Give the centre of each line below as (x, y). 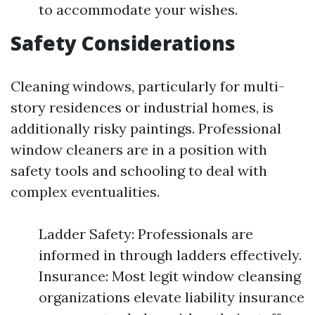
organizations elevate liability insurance (172, 297)
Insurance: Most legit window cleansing (170, 276)
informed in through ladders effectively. (170, 255)
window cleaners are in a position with (139, 149)
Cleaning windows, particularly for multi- (148, 86)
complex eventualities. (85, 192)
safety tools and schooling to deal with (139, 171)
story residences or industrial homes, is (142, 107)
